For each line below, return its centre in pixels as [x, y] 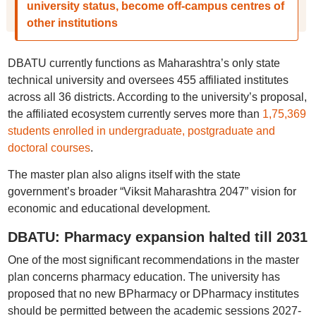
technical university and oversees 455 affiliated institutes [148, 80]
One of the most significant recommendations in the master [153, 260]
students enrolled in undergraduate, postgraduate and [141, 131]
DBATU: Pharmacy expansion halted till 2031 [157, 237]
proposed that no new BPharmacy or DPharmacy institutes [153, 294]
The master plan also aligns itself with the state [124, 175]
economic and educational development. [109, 208]
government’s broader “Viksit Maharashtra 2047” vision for [152, 192]
